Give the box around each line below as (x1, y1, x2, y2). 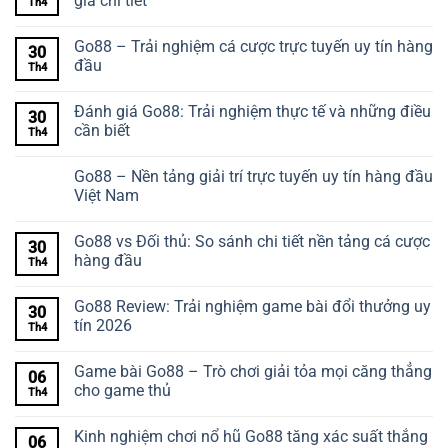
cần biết (74, 120, 130, 140)
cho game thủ (74, 380, 171, 400)
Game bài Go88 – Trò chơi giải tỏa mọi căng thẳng (74, 361, 432, 381)
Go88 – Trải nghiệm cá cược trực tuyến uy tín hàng (74, 36, 433, 56)
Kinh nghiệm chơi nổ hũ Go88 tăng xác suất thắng (74, 426, 428, 446)
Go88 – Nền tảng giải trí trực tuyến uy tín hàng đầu (74, 166, 433, 186)
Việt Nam (74, 185, 139, 205)
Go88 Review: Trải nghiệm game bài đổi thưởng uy (74, 296, 431, 316)
